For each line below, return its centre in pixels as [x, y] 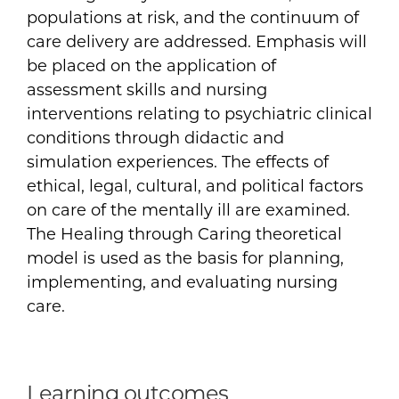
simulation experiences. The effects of [178, 162]
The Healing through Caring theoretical [184, 234]
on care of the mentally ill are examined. [188, 210]
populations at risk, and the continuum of [193, 17]
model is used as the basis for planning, [185, 258]
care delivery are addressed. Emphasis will [197, 41]
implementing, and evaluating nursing [182, 282]
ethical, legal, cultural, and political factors [195, 186]
